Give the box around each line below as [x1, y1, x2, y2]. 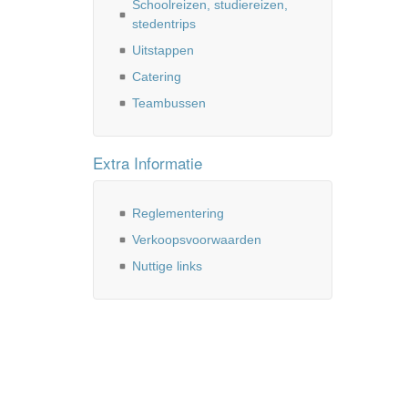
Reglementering [132, 206, 224, 220]
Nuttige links [132, 259, 202, 273]
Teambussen [132, 96, 206, 110]
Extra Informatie [93, 151, 202, 174]
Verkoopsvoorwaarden [132, 232, 261, 247]
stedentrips [132, 16, 196, 31]
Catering [132, 69, 181, 84]
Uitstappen [132, 43, 194, 57]
